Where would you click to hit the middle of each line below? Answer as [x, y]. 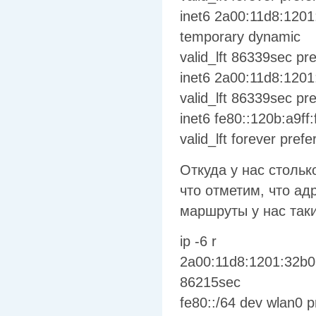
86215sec [210, 282]
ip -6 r [198, 242]
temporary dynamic [240, 37]
